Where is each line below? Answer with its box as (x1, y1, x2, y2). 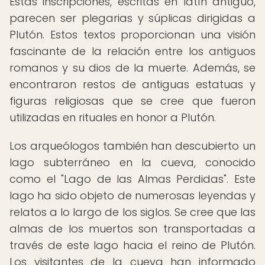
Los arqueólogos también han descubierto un (9, 138, 256, 153)
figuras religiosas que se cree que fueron (9, 93, 256, 108)
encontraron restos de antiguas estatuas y (9, 77, 256, 92)
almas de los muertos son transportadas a (9, 221, 256, 236)
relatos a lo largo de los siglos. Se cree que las (9, 205, 256, 219)
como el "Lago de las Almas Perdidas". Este (9, 172, 256, 186)
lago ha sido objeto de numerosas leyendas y (9, 188, 256, 203)
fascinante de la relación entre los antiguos (9, 44, 256, 59)
